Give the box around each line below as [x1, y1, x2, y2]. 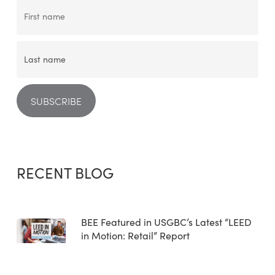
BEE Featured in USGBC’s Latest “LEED [80, 215, 252, 228]
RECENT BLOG [16, 163, 114, 182]
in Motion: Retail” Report [80, 229, 190, 242]
